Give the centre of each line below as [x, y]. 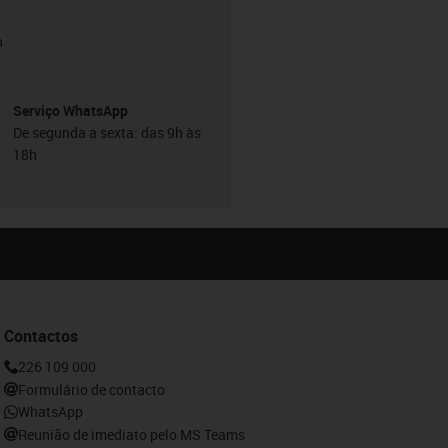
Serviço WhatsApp [70, 110]
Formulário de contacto [92, 389]
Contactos [41, 336]
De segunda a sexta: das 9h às [106, 132]
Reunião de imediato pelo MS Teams [132, 434]
